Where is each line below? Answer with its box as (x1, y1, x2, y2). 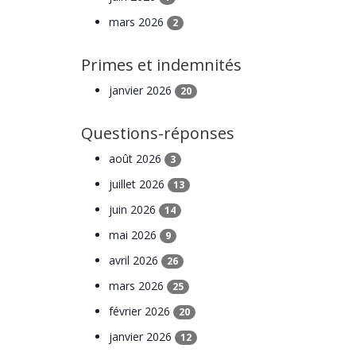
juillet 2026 (109, 176, 168, 192)
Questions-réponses (81, 122, 234, 144)
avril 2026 (109, 252, 161, 268)
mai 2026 (109, 226, 160, 242)
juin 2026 (109, 201, 159, 217)
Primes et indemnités (81, 53, 242, 75)
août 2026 (109, 150, 164, 166)
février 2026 (109, 303, 173, 319)
